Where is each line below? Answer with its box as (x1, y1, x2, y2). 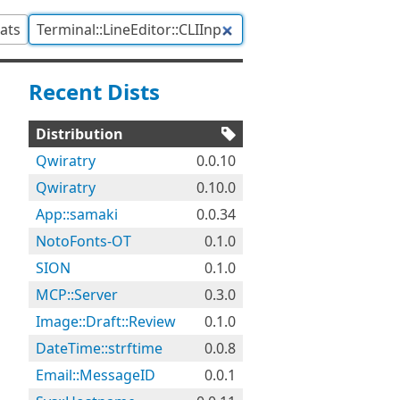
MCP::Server (36, 285, 118, 304)
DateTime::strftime (36, 338, 162, 358)
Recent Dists (29, 77, 160, 106)
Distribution (36, 124, 123, 144)
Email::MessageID (36, 365, 155, 385)
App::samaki (36, 204, 118, 224)
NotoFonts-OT (36, 231, 131, 251)
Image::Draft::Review (36, 312, 176, 331)
